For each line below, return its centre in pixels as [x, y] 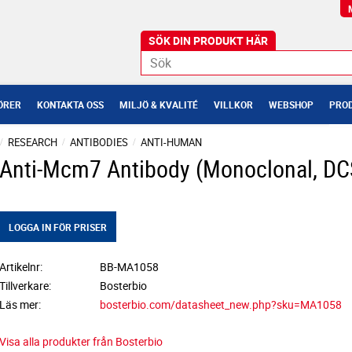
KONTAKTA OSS [70, 104]
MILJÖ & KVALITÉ [159, 104]
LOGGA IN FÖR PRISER [57, 227]
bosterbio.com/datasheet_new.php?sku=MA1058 [221, 304]
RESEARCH [32, 142]
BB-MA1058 [130, 267]
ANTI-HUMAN [171, 142]
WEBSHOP [291, 104]
